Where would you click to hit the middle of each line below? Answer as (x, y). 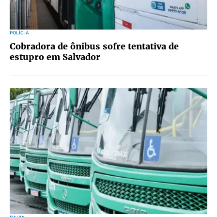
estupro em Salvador (55, 57)
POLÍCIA (19, 33)
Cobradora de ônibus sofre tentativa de (94, 46)
